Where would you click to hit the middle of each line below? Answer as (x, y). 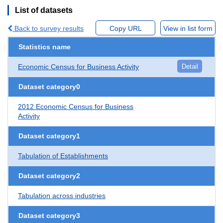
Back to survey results (48, 28)
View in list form (188, 28)
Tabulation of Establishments (63, 156)
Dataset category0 (49, 86)
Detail (190, 66)
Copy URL (125, 28)
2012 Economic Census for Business (76, 106)
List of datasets (44, 10)
